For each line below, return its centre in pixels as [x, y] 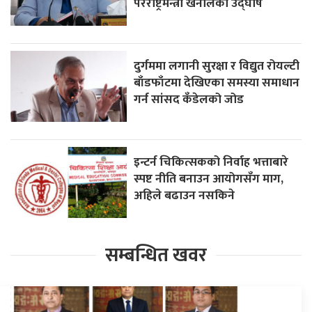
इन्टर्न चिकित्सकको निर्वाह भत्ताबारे [211, 162]
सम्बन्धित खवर [156, 255]
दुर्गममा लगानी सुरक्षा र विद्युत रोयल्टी [217, 65]
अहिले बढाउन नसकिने [185, 195]
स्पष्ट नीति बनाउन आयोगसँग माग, [209, 178]
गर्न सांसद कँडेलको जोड [189, 99]
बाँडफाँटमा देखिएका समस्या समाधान [217, 82]
